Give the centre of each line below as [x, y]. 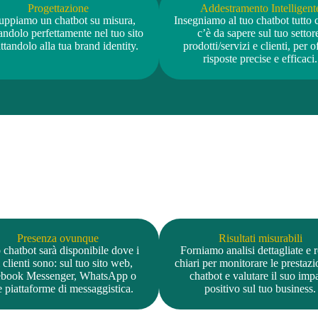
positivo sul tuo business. [260, 288]
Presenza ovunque [58, 238]
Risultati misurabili [260, 238]
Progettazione [58, 8]
